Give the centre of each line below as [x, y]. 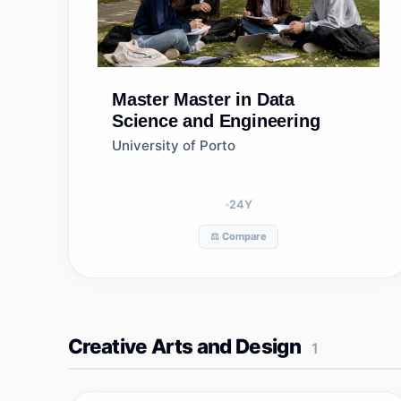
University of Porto [174, 145]
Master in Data [234, 99]
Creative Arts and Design [184, 346]
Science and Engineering [216, 121]
